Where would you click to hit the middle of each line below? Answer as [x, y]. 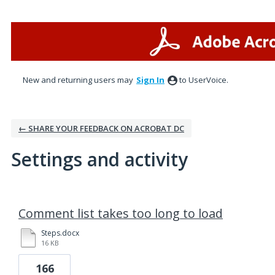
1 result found [39, 198]
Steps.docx [60, 233]
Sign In [150, 80]
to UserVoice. [204, 80]
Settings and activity [99, 159]
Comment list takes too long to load [121, 213]
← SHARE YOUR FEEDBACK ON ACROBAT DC [101, 128]
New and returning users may [79, 80]
